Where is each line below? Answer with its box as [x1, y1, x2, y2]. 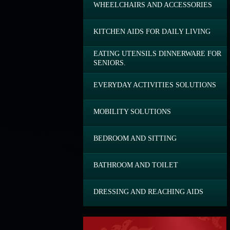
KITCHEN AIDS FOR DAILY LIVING [93, 28, 210, 35]
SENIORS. [93, 59, 126, 67]
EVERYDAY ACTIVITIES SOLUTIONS [93, 81, 216, 89]
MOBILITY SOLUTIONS [93, 108, 171, 116]
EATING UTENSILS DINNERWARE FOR [93, 50, 221, 57]
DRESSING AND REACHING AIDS [93, 188, 203, 196]
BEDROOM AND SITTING [93, 135, 177, 142]
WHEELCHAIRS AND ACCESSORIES [93, 1, 212, 9]
